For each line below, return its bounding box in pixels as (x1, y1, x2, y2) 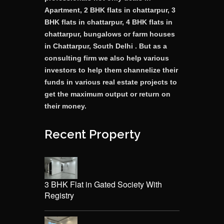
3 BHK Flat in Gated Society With (44, 178, 162, 190)
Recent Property (44, 127, 140, 142)
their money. (44, 102, 86, 110)
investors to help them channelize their (44, 66, 178, 74)
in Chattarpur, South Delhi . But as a (44, 42, 167, 50)
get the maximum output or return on (44, 90, 170, 98)
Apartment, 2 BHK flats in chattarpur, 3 (44, 6, 175, 14)
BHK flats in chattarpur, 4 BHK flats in (44, 18, 172, 26)
